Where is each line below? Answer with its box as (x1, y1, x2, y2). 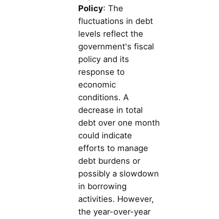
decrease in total (78, 105, 143, 115)
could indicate (78, 130, 132, 140)
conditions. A (78, 92, 129, 102)
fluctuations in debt (78, 16, 153, 26)
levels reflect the (78, 28, 143, 39)
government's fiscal (78, 41, 154, 51)
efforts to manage (78, 143, 148, 153)
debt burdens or (78, 155, 140, 166)
